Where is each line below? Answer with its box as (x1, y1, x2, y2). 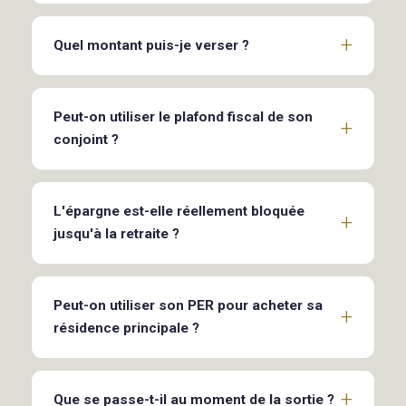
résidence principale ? (53, 319, 199, 336)
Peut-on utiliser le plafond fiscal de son (53, 108, 313, 125)
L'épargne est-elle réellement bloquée (53, 202, 304, 219)
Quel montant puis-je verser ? (53, 36, 249, 53)
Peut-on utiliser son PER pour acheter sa (53, 296, 323, 314)
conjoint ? (53, 130, 119, 148)
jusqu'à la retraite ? (53, 225, 179, 242)
